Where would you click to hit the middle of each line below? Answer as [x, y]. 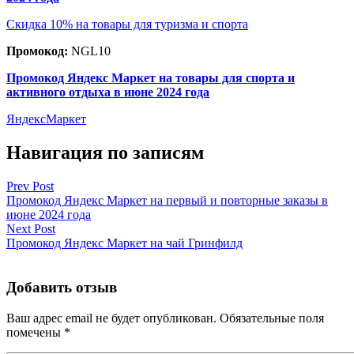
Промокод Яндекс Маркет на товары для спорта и [151, 77]
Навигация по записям [105, 152]
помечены [35, 333]
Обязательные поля [272, 318]
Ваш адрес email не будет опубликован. [111, 318]
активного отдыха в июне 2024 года [108, 92]
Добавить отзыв [62, 288]
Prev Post [30, 186]
